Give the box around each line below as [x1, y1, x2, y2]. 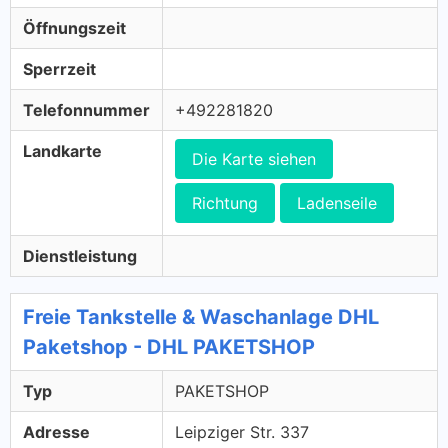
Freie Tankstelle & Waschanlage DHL [23, 305, 379, 329]
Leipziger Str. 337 [175, 422, 309, 442]
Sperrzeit [23, 59, 96, 79]
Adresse [23, 422, 90, 442]
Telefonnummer [23, 100, 150, 120]
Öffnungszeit [23, 18, 126, 38]
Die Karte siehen [192, 149, 316, 169]
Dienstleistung [23, 246, 137, 266]
